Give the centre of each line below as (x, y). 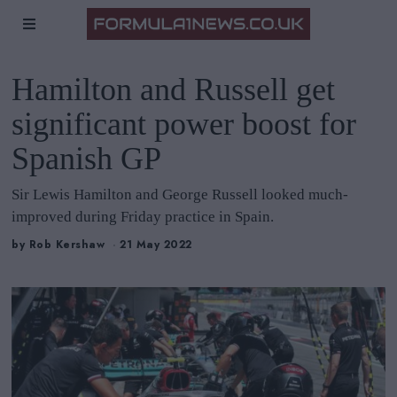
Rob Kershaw (67, 245)
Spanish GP (87, 159)
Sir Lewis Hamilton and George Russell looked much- (180, 195)
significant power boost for (184, 124)
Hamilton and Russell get (174, 90)
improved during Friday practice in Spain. (143, 217)
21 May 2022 (156, 245)
